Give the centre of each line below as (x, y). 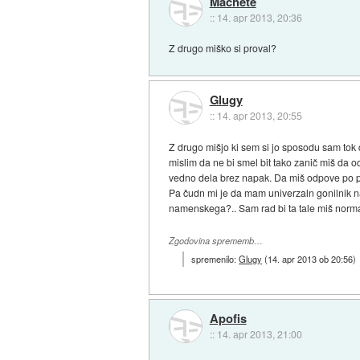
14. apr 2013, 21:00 (259, 333)
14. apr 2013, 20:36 (259, 17)
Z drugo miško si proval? (223, 48)
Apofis (228, 318)
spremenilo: (215, 259)
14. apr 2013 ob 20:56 (311, 259)
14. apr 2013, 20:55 (259, 115)
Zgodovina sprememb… (216, 240)
